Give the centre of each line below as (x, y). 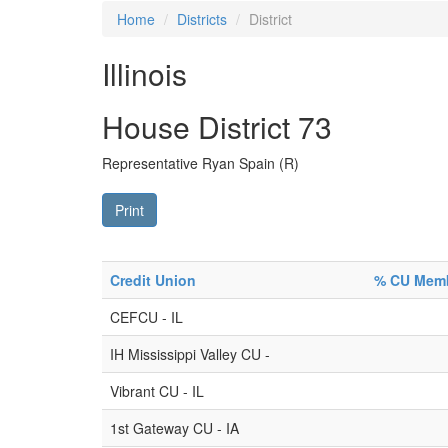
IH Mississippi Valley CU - (190, 354)
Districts (202, 19)
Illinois (144, 73)
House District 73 (217, 126)
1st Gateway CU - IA (174, 428)
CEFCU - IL (146, 317)
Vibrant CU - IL (157, 391)
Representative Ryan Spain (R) (200, 163)
